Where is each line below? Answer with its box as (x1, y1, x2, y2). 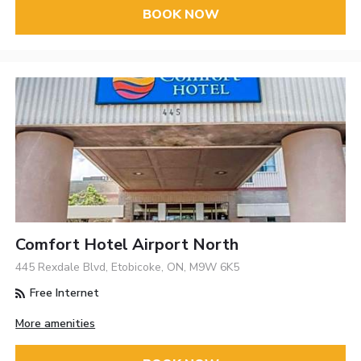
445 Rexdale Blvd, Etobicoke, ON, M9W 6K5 (15, 259, 240, 275)
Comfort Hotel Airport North (15, 234, 239, 255)
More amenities (15, 316, 96, 332)
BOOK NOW (142, 6, 219, 24)
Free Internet (27, 285, 100, 301)
